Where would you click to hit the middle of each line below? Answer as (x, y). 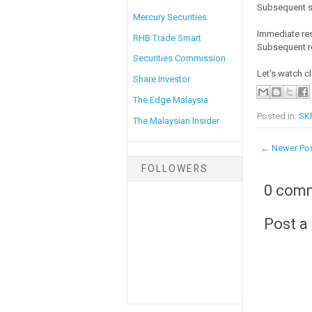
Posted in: (278, 116)
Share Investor (162, 79)
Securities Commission (179, 58)
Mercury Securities (170, 17)
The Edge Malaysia (171, 100)
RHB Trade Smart (167, 38)
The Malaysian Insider (176, 120)
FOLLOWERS (175, 169)
